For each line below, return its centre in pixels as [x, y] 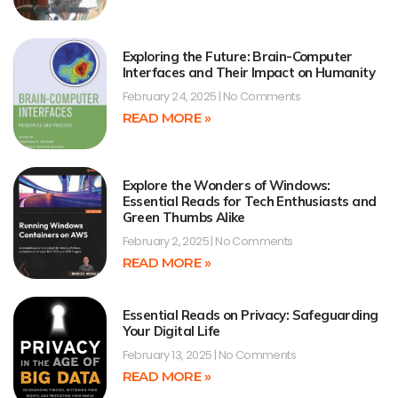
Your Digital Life [171, 330]
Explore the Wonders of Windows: [226, 186]
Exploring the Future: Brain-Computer [237, 56]
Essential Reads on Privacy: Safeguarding [250, 314]
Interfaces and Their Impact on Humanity [249, 72]
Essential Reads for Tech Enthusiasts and [249, 202]
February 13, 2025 [168, 354]
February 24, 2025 [170, 96]
